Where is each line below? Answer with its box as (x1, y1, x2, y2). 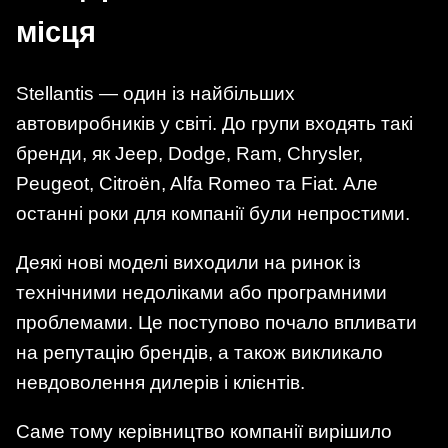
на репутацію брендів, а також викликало (16, 341, 383, 363)
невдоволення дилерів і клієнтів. (16, 371, 305, 393)
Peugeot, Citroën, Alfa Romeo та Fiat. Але (16, 172, 378, 194)
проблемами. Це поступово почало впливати (16, 311, 417, 333)
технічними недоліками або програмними (16, 281, 387, 303)
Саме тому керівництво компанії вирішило (16, 421, 392, 443)
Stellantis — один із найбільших (16, 82, 295, 104)
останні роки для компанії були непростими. (16, 202, 410, 224)
